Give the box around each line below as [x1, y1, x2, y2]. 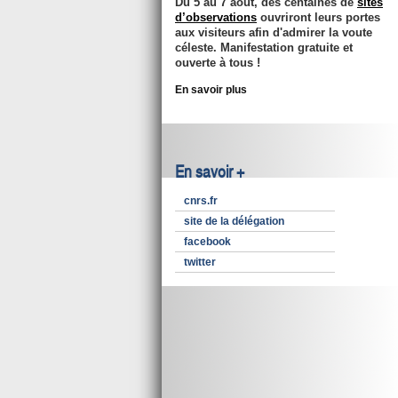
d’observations [175, 11, 257, 24]
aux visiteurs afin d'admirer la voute [175, 26, 372, 39]
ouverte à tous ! [175, 56, 260, 69]
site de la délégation [184, 215, 284, 227]
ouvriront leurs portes [257, 11, 380, 24]
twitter [184, 256, 216, 268]
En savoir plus [175, 84, 247, 95]
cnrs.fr [184, 195, 218, 207]
